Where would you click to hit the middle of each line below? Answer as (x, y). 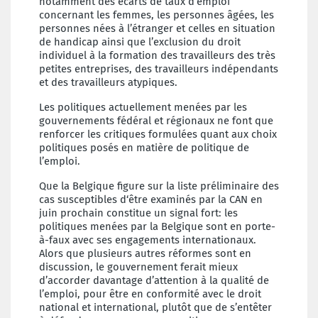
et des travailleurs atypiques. (108, 83)
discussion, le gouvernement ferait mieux (138, 267)
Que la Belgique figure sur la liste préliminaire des (159, 186)
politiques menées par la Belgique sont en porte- (157, 227)
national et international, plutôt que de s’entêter (155, 308)
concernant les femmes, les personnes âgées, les (157, 15)
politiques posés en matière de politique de (144, 148)
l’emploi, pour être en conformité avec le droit (150, 294)
